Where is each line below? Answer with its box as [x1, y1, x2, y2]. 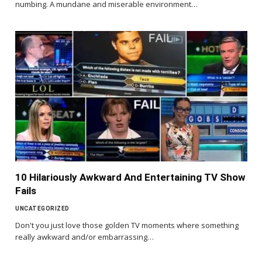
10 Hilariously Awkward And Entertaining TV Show [15, 171, 246, 184]
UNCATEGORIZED [15, 205, 70, 212]
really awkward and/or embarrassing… [15, 232, 154, 243]
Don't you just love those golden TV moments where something [15, 220, 239, 231]
